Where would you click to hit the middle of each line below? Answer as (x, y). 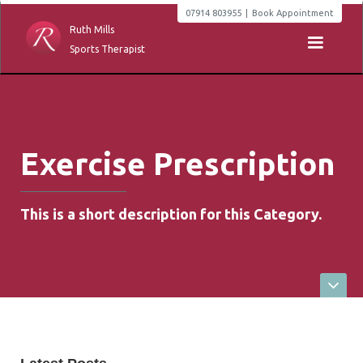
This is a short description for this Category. (171, 214)
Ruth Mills (92, 30)
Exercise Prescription (177, 164)
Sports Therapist (107, 49)
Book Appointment (293, 13)
